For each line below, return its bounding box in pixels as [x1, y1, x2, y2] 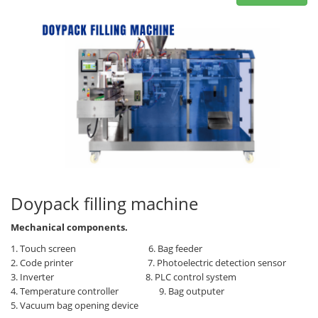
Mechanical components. [11, 221, 130, 234]
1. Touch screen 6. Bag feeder [11, 242, 202, 256]
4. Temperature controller [11, 285, 119, 298]
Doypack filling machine [11, 192, 198, 216]
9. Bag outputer [121, 285, 224, 298]
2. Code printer [11, 256, 73, 270]
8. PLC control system [122, 270, 236, 284]
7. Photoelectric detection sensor [141, 256, 286, 270]
